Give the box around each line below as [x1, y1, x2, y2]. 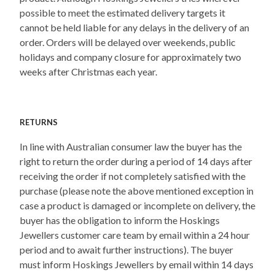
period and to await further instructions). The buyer [20, 244, 233, 256]
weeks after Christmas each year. [20, 65, 157, 77]
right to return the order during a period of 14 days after [20, 155, 252, 168]
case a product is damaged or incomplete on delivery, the [20, 199, 255, 212]
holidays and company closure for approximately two [20, 50, 241, 63]
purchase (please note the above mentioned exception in [20, 185, 254, 197]
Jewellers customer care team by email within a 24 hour [20, 229, 250, 241]
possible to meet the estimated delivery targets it [20, 6, 225, 18]
